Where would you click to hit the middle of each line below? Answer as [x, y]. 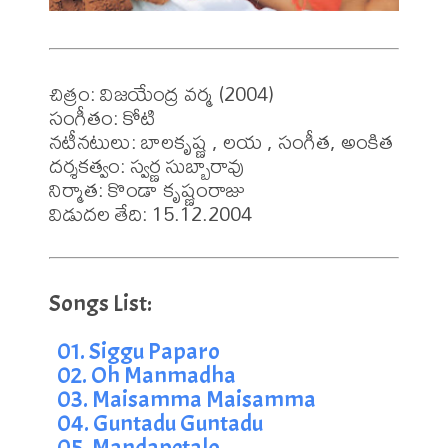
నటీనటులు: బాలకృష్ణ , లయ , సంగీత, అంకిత [221, 141]
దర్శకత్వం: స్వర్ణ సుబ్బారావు [147, 165]
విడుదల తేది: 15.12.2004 [150, 213]
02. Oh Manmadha [146, 374]
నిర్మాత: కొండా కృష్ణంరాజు [147, 189]
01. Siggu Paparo [138, 350]
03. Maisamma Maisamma [186, 398]
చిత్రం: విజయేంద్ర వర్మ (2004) [161, 93]
